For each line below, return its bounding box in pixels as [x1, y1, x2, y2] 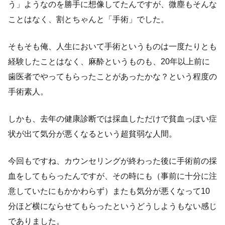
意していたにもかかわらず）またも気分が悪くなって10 [8, 186, 210, 195]
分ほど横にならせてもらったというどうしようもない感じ [8, 201, 217, 210]
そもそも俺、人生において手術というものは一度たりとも [8, 42, 217, 51]
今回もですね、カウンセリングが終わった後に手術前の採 [8, 156, 217, 165]
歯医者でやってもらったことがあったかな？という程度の [8, 72, 217, 81]
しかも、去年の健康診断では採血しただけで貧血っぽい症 [8, 114, 217, 123]
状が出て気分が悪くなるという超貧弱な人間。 [8, 129, 177, 138]
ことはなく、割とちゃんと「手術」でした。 [8, 15, 169, 24]
